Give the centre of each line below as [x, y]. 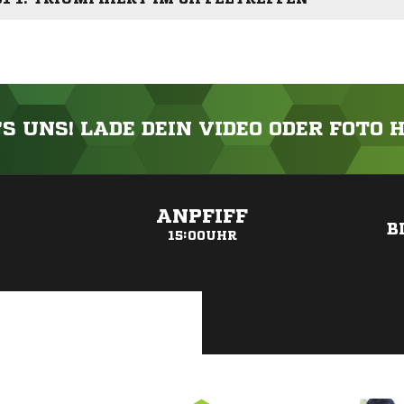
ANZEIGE [202, 184]
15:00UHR [202, 236]
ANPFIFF [202, 217]
